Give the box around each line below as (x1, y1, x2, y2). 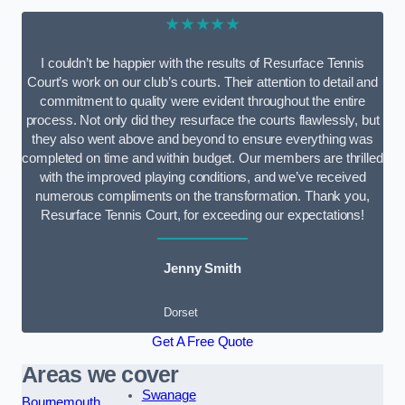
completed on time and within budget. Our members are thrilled (22, 150, 383, 165)
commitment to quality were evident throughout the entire (40, 93, 365, 108)
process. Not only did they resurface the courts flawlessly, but (25, 112, 380, 127)
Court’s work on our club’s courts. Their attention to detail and (27, 74, 378, 89)
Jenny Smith (164, 261, 241, 277)
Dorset (164, 305, 198, 319)
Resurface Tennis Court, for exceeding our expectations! (40, 207, 364, 222)
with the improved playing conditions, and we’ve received (39, 169, 366, 184)
